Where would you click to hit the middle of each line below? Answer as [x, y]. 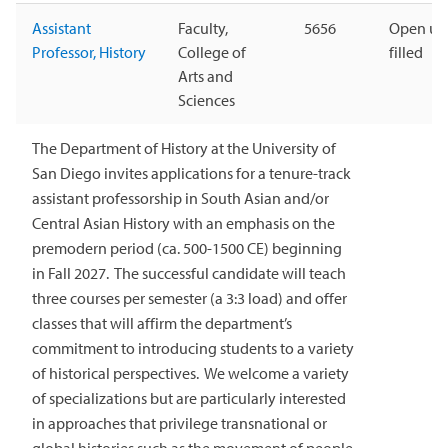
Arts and [205, 76]
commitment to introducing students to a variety [193, 348]
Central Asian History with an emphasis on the [183, 223]
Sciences [206, 100]
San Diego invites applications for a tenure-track [191, 173]
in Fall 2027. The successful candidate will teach [189, 273]
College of [212, 52]
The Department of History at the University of [184, 148]
